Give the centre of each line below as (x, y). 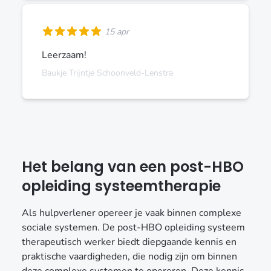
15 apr (117, 31)
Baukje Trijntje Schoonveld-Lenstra (107, 73)
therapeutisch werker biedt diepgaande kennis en (129, 242)
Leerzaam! (64, 55)
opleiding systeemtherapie (121, 186)
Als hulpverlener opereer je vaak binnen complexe (132, 213)
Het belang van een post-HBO (133, 166)
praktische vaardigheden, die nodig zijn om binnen (129, 256)
